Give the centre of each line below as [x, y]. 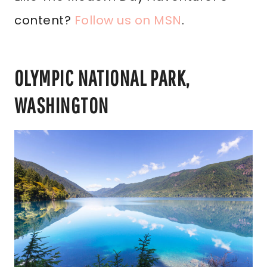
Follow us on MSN [128, 20]
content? [44, 20]
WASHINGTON [62, 105]
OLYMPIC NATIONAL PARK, [102, 78]
